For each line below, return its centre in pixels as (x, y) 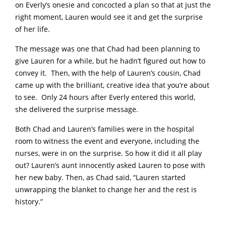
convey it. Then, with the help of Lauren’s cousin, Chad (108, 73)
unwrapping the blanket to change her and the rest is (106, 190)
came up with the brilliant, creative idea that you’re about (112, 86)
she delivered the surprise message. (77, 110)
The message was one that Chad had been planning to (107, 49)
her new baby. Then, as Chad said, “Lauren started (100, 178)
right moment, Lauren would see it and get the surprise (109, 17)
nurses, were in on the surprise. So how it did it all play (108, 154)
